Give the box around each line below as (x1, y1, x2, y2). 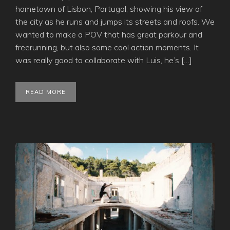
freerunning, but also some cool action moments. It (15, 42, 199, 52)
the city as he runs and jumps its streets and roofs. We (15, 16, 215, 27)
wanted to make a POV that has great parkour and (15, 29, 202, 40)
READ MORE (26, 88, 66, 95)
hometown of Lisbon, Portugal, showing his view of (15, 3, 202, 14)
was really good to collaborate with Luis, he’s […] (15, 54, 192, 65)
